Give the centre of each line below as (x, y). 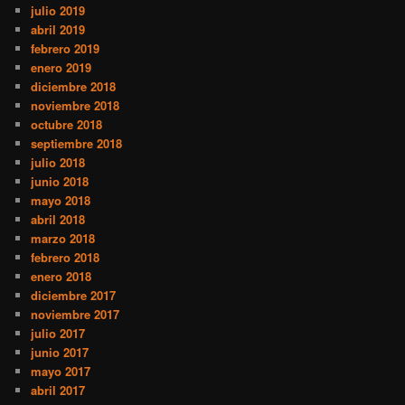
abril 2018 (58, 220)
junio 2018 (60, 182)
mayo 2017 (61, 372)
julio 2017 (58, 334)
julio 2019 (58, 11)
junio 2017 (60, 353)
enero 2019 (61, 68)
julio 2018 (58, 163)
